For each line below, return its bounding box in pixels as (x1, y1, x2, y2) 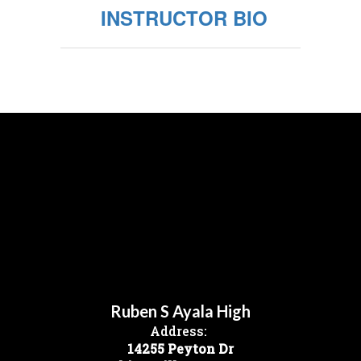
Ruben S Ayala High (110, 301, 251, 322)
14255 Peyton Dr (127, 340, 234, 358)
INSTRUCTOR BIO (101, 4, 268, 32)
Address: (150, 322, 207, 340)
